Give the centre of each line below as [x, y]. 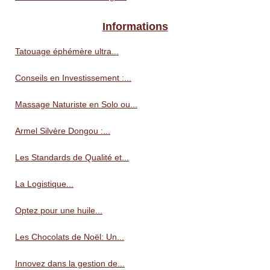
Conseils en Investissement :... [73, 78]
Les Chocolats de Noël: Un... [70, 237]
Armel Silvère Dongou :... [63, 131]
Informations [135, 27]
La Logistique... [44, 184]
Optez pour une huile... [59, 211]
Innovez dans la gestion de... [70, 264]
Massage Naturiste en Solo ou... [76, 105]
